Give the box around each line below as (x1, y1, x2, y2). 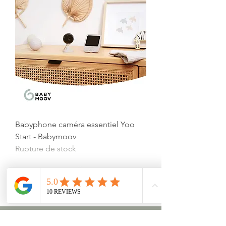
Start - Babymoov (15, 132, 76, 142)
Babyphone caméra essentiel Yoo (15, 120, 135, 130)
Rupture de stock (15, 144, 76, 154)
